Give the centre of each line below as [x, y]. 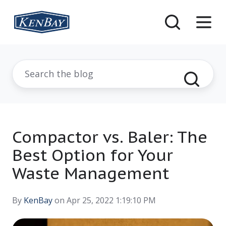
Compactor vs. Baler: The [110, 137]
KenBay [38, 201]
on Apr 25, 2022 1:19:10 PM [104, 201]
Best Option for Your [93, 155]
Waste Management [91, 173]
